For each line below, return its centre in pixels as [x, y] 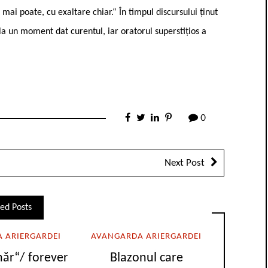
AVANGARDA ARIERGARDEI [147, 236]
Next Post [185, 163]
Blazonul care [146, 258]
